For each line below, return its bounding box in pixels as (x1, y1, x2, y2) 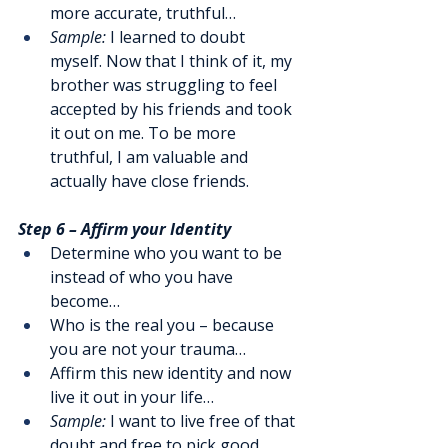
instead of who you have (50, 266, 237, 289)
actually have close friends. (50, 170, 249, 193)
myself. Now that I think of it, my (50, 50, 296, 73)
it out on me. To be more (50, 122, 240, 145)
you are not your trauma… (50, 338, 246, 361)
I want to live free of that (106, 410, 299, 433)
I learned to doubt (106, 26, 249, 49)
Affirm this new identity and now (50, 362, 295, 385)
